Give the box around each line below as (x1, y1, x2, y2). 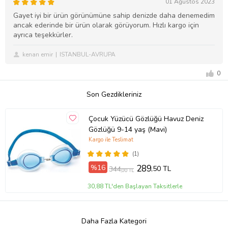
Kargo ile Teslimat (88, 136, 133, 144)
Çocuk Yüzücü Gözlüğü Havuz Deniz (88, 113, 204, 124)
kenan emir (22, 50, 53, 59)
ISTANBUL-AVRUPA (60, 50, 116, 59)
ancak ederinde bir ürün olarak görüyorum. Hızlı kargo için (13, 20, 199, 31)
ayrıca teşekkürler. (13, 30, 73, 40)
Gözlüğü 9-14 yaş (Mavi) (134, 124, 167, 134)
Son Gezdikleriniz (87, 90, 141, 100)
